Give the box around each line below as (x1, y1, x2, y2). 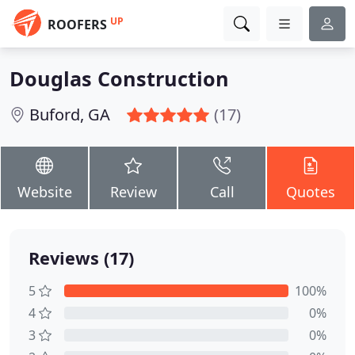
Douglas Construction (10, 65, 229, 92)
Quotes (286, 182, 335, 201)
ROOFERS (48, 16, 107, 33)
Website (17, 182, 72, 201)
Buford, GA (29, 104, 110, 125)
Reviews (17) (29, 246, 134, 269)
